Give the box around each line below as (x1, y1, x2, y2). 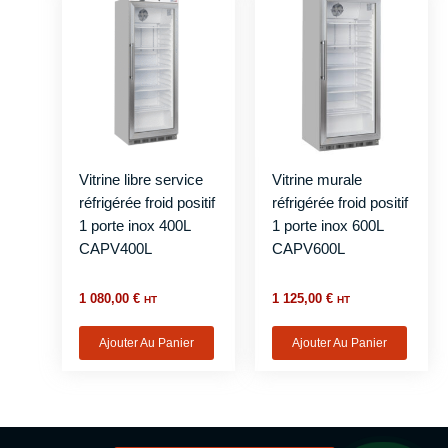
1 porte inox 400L (78, 217, 190, 235)
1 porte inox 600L (271, 217, 383, 235)
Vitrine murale (271, 171, 362, 189)
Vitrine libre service (78, 171, 203, 189)
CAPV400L (78, 240, 152, 258)
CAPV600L (271, 240, 345, 258)
